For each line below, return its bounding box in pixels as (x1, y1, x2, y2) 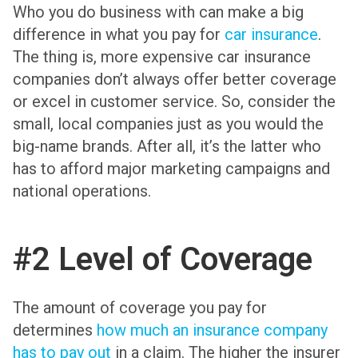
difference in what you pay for (13, 24, 225, 44)
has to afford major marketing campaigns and (13, 158, 330, 178)
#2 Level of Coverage (13, 241, 312, 279)
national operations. (13, 181, 151, 201)
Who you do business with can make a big (13, 2, 304, 22)
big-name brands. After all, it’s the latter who (13, 136, 321, 156)
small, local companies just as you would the (13, 113, 324, 133)
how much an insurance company (97, 320, 328, 340)
